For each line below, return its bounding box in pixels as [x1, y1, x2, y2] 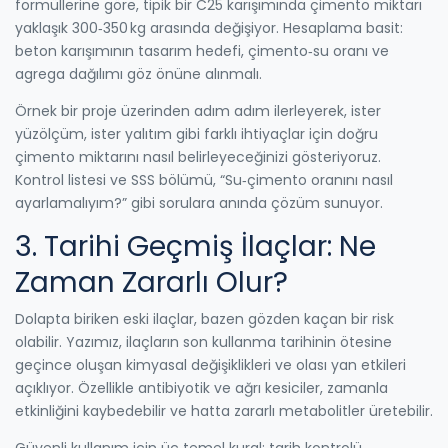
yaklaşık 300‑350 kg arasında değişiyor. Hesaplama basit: [15, 17, 403, 38]
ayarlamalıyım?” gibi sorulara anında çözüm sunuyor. [15, 192, 383, 213]
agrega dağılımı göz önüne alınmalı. [15, 63, 262, 84]
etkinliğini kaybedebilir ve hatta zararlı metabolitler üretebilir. [15, 400, 433, 421]
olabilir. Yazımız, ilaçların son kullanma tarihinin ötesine [15, 331, 392, 352]
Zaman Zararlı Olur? [15, 262, 288, 302]
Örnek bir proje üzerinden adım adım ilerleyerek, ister [15, 100, 381, 121]
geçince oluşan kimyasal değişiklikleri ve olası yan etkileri [15, 354, 406, 375]
